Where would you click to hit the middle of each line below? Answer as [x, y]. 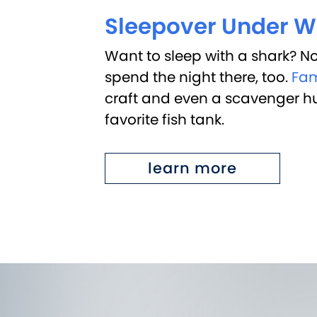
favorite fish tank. [164, 119]
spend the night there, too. [198, 77]
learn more [192, 168]
